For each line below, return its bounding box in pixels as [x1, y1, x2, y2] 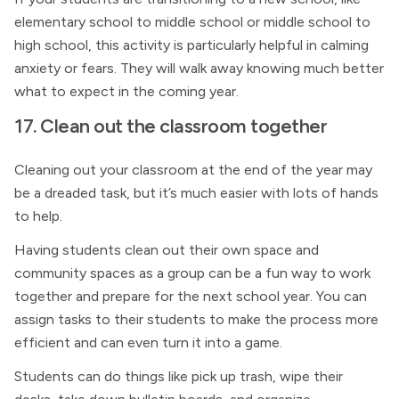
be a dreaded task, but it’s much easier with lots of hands [14, 184, 379, 201]
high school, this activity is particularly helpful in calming [14, 37, 369, 53]
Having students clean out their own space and [14, 241, 319, 258]
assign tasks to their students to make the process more [14, 311, 379, 328]
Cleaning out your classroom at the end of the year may [14, 161, 372, 178]
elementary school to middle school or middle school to [14, 13, 370, 30]
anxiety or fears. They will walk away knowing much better [14, 60, 384, 77]
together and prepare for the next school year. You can [14, 288, 367, 305]
